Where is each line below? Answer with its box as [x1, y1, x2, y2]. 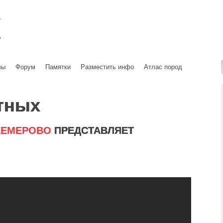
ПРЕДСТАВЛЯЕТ [51, 125, 134, 136]
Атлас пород [144, 63, 182, 71]
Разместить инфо [81, 63, 134, 71]
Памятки [45, 63, 71, 71]
